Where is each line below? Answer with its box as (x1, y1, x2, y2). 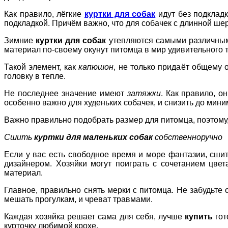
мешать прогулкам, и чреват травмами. (4, 195, 153, 204)
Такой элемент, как (4, 63, 79, 71)
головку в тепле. (4, 72, 68, 80)
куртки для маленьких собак (34, 133, 153, 141)
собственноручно (153, 133, 222, 141)
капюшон (78, 63, 114, 71)
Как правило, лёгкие (4, 10, 84, 18)
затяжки (127, 89, 161, 98)
